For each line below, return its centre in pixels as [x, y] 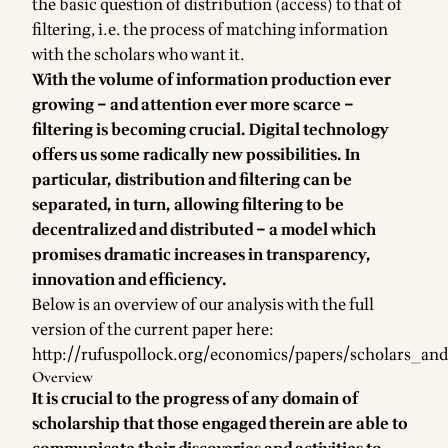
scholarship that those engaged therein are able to [220, 424]
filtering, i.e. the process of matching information [210, 30]
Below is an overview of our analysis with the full [203, 305]
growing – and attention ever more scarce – [193, 105]
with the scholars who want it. [138, 55]
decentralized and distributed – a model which [204, 230]
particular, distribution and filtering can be [192, 180]
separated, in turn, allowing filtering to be [188, 205]
